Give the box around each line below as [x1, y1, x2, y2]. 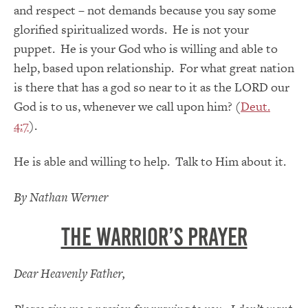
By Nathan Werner [14, 188, 108, 206]
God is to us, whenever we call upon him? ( [14, 98, 241, 115]
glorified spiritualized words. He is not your [14, 21, 249, 38]
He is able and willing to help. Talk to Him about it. [14, 153, 286, 170]
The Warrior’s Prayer [60, 223, 247, 252]
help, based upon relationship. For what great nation [14, 59, 294, 77]
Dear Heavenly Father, [14, 265, 125, 283]
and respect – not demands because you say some [14, 1, 276, 19]
